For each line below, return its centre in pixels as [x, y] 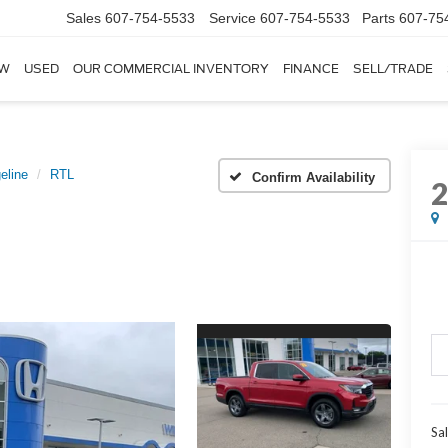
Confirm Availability [313, 177]
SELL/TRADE [393, 69]
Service [232, 18]
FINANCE [311, 69]
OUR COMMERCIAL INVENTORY [171, 69]
